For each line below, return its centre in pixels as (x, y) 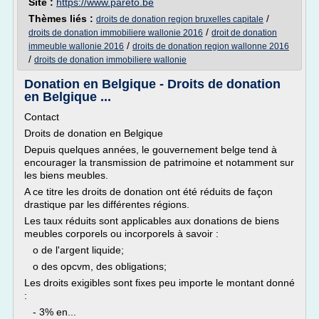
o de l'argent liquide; (74, 250)
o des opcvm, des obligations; (95, 266)
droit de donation (244, 33)
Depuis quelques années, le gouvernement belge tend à (151, 150)
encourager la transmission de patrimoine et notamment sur (159, 162)
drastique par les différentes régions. (107, 204)
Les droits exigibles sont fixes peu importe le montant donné (159, 283)
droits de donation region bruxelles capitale (180, 19)
